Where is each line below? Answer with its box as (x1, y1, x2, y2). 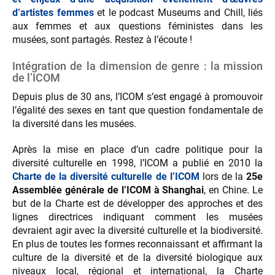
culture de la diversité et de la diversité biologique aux (12, 252, 263, 264)
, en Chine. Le (204, 184, 263, 196)
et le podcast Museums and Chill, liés (93, 7, 263, 19)
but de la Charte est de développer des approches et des (12, 198, 263, 210)
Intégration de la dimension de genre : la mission (12, 60, 263, 73)
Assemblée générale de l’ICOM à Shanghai (12, 184, 204, 196)
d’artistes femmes (12, 7, 94, 19)
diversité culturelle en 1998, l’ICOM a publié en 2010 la (12, 157, 263, 169)
